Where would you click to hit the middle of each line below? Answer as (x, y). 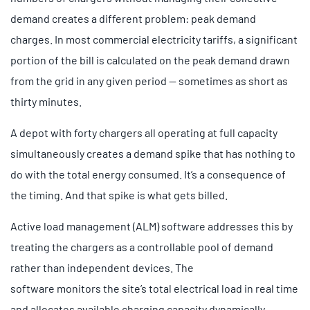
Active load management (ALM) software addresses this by (152, 226)
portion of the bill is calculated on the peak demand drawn (150, 60)
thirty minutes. (46, 101)
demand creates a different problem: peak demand (133, 18)
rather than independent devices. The (102, 267)
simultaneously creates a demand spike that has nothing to (153, 153)
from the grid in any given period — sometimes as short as (149, 80)
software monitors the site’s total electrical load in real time (154, 288)
